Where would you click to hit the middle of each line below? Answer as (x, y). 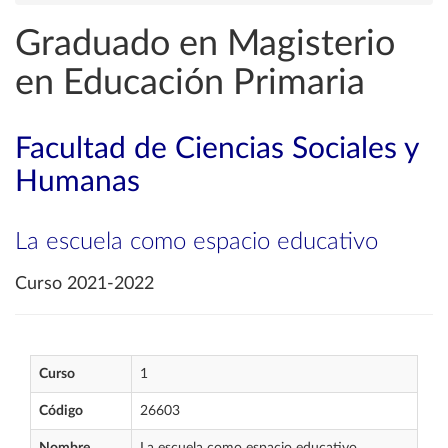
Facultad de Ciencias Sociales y (216, 149)
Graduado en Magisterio (205, 44)
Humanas (77, 182)
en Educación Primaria (190, 83)
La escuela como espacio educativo (196, 242)
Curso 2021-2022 (84, 284)
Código (61, 411)
